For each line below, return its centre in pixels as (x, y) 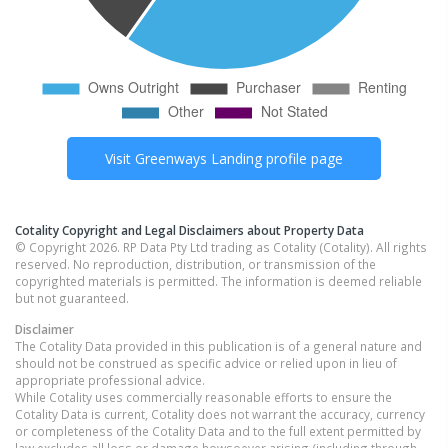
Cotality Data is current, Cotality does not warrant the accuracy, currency (220, 413)
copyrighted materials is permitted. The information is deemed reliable (218, 280)
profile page (302, 158)
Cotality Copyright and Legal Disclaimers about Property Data (189, 229)
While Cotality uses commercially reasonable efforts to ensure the (203, 396)
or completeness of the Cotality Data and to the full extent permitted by (218, 430)
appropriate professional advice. (110, 379)
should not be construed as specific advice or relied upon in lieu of (206, 362)
